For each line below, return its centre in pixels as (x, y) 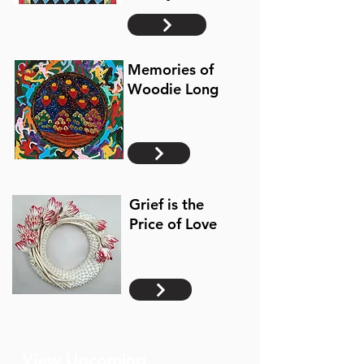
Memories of (171, 69)
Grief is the (167, 204)
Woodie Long (173, 89)
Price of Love (175, 224)
